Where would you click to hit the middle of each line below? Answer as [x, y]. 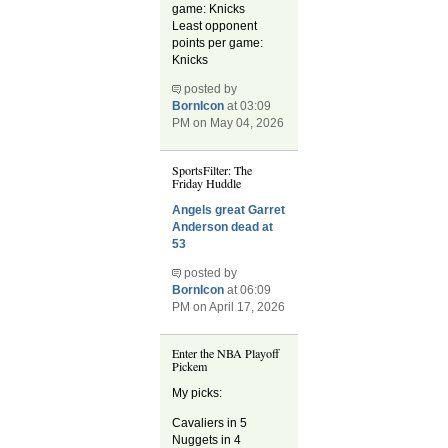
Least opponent [215, 26]
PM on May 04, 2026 [228, 123]
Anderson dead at [223, 226]
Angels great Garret [229, 209]
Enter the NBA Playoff [226, 353]
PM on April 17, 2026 [229, 306]
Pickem [190, 366]
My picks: [197, 393]
